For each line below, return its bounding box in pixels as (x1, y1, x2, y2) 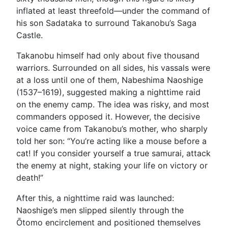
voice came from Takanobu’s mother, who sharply (16, 123, 208, 134)
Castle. (16, 30, 43, 40)
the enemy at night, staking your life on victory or (16, 160, 208, 170)
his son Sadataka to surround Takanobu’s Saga (16, 17, 196, 28)
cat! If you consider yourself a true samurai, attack (16, 148, 211, 158)
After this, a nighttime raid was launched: (16, 192, 174, 203)
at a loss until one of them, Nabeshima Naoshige (16, 74, 203, 85)
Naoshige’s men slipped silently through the (16, 205, 184, 215)
